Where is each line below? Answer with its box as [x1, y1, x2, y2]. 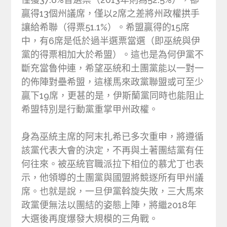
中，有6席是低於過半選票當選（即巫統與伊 [21, 35, 201, 47]
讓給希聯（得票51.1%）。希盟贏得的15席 [21, 22, 190, 33]
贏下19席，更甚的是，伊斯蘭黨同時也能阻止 [21, 90, 205, 101]
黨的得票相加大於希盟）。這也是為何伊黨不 [21, 49, 204, 60]
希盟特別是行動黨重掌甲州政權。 [21, 104, 159, 115]
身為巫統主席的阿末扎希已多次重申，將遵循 [21, 131, 204, 142]
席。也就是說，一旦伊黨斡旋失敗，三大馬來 [21, 186, 204, 197]
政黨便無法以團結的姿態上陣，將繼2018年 [21, 200, 197, 211]
